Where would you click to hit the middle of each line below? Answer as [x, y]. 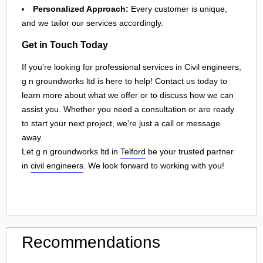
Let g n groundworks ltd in [71, 151]
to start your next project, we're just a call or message [121, 123]
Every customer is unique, [178, 9]
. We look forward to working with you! [154, 165]
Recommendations [91, 242]
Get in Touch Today [65, 45]
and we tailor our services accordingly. [92, 23]
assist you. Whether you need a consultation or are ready [128, 109]
